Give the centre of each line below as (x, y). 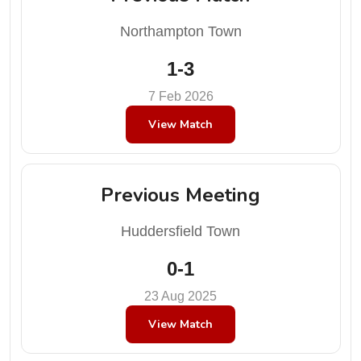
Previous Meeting (180, 195)
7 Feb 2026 (180, 96)
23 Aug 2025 (180, 296)
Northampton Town (180, 31)
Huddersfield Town (180, 231)
